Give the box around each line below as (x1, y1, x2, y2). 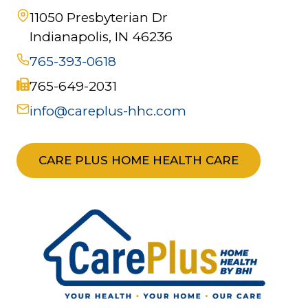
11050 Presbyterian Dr (30, 10, 168, 26)
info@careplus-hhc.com (30, 103, 186, 120)
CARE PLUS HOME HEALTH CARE (38, 153, 239, 168)
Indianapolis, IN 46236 (30, 29, 173, 45)
